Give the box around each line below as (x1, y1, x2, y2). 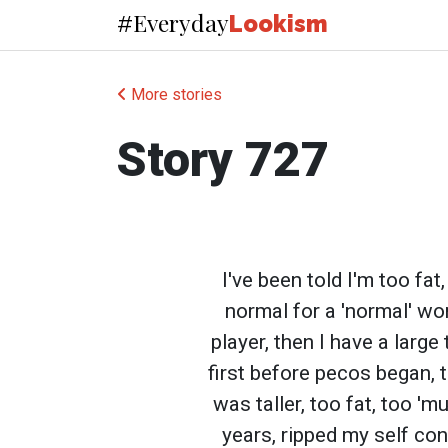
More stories (127, 85, 222, 105)
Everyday (133, 7, 229, 39)
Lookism (229, 10, 328, 38)
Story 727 (117, 131, 329, 189)
